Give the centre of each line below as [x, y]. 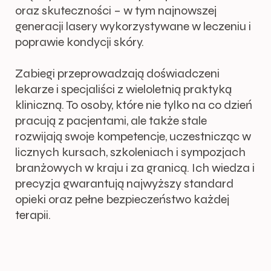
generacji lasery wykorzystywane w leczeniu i [133, 27]
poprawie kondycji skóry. [80, 42]
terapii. [33, 215]
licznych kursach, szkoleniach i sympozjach [131, 152]
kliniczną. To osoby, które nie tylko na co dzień [134, 105]
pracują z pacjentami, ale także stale [111, 121]
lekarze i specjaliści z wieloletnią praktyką [124, 90]
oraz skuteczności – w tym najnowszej [116, 11]
